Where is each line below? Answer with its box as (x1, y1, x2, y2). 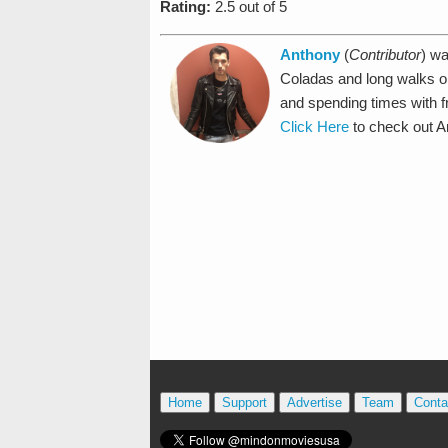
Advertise (286, 395, 342, 411)
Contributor (348, 46, 421, 63)
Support (221, 395, 267, 411)
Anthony (279, 46, 340, 63)
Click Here (279, 118, 349, 135)
